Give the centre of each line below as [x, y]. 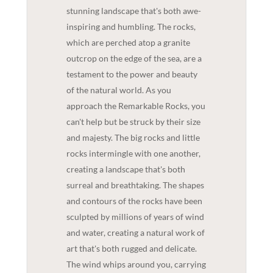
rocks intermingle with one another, [133, 153]
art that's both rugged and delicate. [131, 248]
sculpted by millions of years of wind [135, 217]
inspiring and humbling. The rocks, [131, 27]
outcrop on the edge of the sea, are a [134, 58]
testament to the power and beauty [132, 74]
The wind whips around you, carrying [136, 264]
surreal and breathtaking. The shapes [135, 185]
